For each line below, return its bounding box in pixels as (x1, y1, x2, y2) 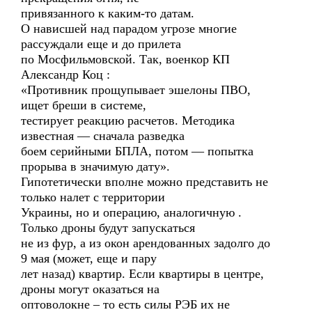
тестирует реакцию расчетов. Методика (21, 114, 235, 127)
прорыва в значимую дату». (21, 159, 170, 173)
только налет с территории (21, 190, 165, 204)
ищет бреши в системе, (21, 98, 146, 112)
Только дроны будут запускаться (21, 221, 195, 235)
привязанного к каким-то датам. (21, 6, 194, 20)
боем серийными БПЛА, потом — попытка (21, 144, 253, 158)
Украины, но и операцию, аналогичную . (21, 205, 242, 219)
